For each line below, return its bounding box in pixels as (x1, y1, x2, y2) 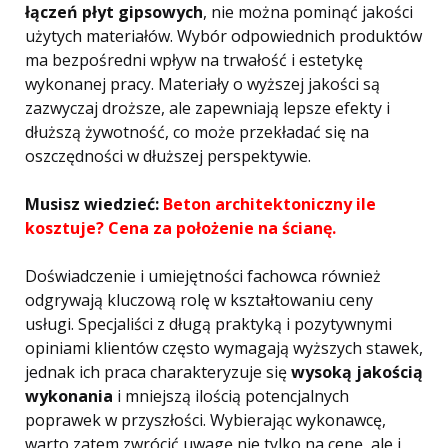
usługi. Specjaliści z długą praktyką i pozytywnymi (25, 313, 392, 335)
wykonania (25, 385, 113, 407)
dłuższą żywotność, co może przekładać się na (25, 121, 369, 143)
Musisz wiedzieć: (25, 193, 163, 215)
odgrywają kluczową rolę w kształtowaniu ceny (25, 289, 373, 311)
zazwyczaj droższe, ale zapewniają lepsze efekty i (25, 97, 390, 119)
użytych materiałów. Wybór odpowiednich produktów (25, 25, 422, 47)
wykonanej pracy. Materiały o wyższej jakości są (25, 73, 380, 95)
